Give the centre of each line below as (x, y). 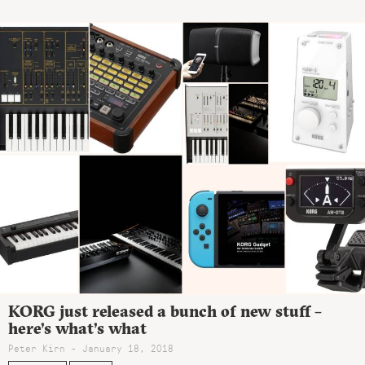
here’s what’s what (77, 328)
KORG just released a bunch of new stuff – (165, 311)
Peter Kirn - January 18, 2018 (91, 348)
